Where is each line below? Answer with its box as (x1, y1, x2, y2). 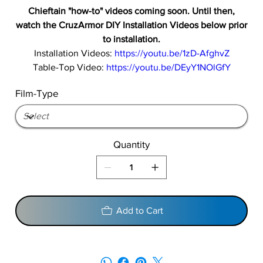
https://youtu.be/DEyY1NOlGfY (106, 62, 231, 73)
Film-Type (15, 87, 59, 99)
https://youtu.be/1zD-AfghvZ (112, 48, 230, 59)
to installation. (103, 34, 160, 45)
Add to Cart (116, 205, 163, 216)
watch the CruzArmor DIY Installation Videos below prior (16, 20, 247, 31)
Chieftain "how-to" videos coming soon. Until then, (28, 6, 235, 16)
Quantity (113, 139, 150, 150)
